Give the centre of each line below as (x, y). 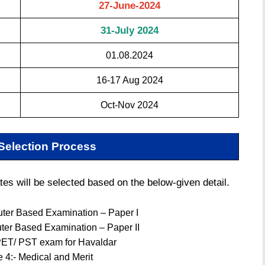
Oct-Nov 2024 (130, 105)
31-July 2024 (130, 31)
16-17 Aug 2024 (130, 80)
